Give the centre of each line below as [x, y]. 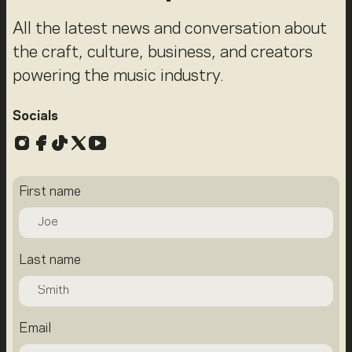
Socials [35, 116]
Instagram [57, 142]
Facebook [74, 142]
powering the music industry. [118, 76]
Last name [50, 260]
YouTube [125, 142]
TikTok [79, 142]
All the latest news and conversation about [170, 29]
